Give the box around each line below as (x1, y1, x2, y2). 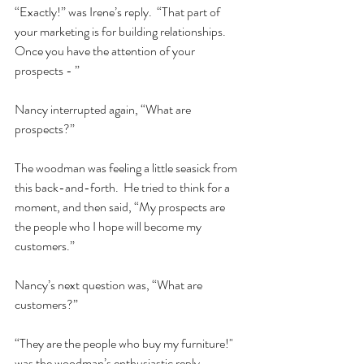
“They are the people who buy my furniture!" (15, 334, 236, 353)
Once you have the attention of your (15, 41, 197, 61)
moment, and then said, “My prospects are (15, 197, 227, 217)
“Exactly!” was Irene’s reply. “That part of (15, 2, 223, 22)
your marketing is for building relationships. (15, 22, 231, 41)
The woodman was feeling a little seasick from (15, 158, 240, 178)
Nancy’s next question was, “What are (15, 275, 205, 295)
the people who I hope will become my (15, 217, 204, 236)
